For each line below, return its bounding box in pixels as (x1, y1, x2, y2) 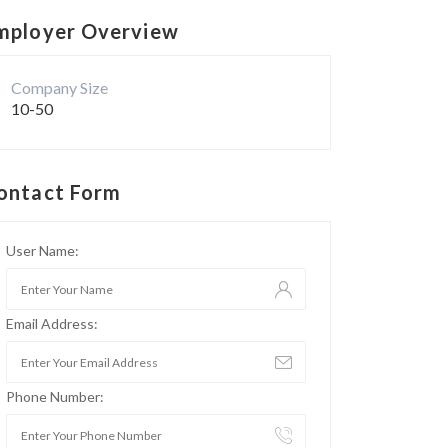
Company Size (11, 78, 111, 97)
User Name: (6, 242, 79, 259)
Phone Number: (6, 388, 104, 405)
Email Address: (6, 315, 98, 332)
